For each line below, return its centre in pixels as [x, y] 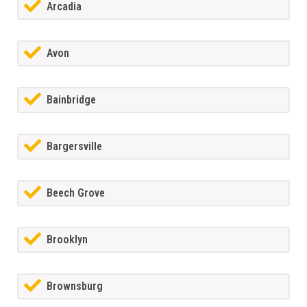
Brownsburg [75, 286]
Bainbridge [71, 100]
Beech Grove [76, 193]
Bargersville [74, 147]
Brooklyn [67, 240]
